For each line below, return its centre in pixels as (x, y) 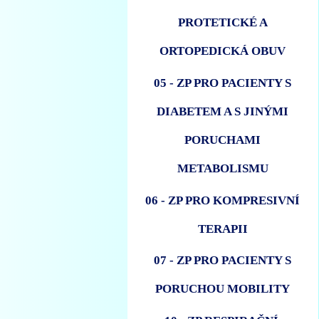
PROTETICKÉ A (223, 22)
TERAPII (223, 229)
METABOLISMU (223, 168)
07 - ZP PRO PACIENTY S (223, 261)
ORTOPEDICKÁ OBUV (223, 51)
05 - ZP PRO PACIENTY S (223, 83)
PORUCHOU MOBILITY (223, 289)
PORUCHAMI (223, 140)
